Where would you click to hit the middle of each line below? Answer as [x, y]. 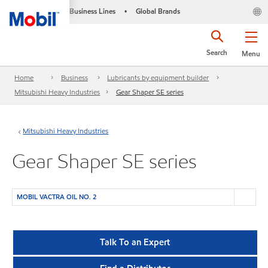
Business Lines [92, 11]
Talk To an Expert [135, 242]
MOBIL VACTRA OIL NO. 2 [56, 197]
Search [217, 52]
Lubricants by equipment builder [158, 78]
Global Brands [158, 11]
